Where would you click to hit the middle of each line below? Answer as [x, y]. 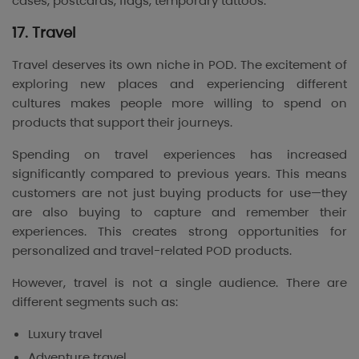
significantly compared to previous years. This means [179, 173]
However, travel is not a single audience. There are [179, 282]
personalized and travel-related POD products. [152, 250]
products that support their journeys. [122, 122]
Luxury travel [65, 333]
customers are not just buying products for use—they [179, 192]
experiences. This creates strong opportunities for [179, 231]
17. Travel [44, 32]
